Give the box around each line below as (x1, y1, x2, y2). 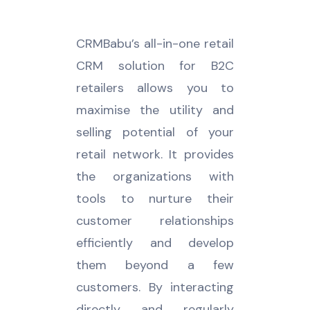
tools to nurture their (76, 190, 234, 208)
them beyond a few (76, 257, 234, 274)
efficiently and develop (76, 235, 234, 252)
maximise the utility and (76, 102, 234, 119)
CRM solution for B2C (76, 57, 234, 75)
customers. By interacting (76, 279, 234, 296)
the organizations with (76, 168, 234, 185)
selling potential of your (76, 124, 234, 141)
